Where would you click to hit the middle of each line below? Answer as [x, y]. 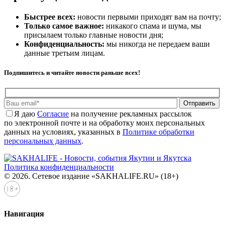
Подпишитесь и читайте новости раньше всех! [72, 72]
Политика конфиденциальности [59, 167]
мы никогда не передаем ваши [157, 44]
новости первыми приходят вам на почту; [148, 17]
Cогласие [53, 114]
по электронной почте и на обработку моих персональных [104, 123]
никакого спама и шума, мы [153, 26]
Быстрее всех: [50, 17]
